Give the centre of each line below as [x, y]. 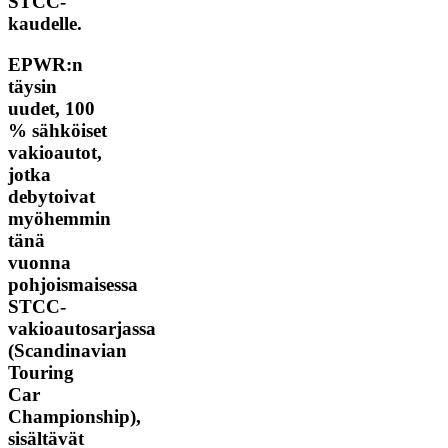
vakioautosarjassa [82, 328]
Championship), [74, 416]
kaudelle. [45, 23]
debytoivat [51, 196]
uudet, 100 [51, 108]
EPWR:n [45, 64]
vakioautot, [55, 152]
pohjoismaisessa [73, 284]
